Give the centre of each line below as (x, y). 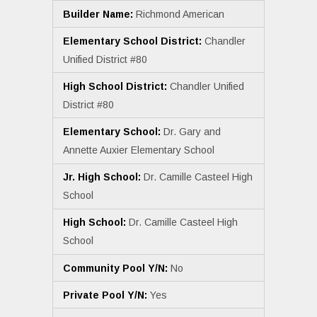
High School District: (115, 86)
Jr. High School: (102, 177)
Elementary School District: (132, 41)
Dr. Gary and (191, 132)
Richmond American (179, 14)
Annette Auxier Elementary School (139, 150)
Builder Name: (98, 14)
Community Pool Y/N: (115, 268)
